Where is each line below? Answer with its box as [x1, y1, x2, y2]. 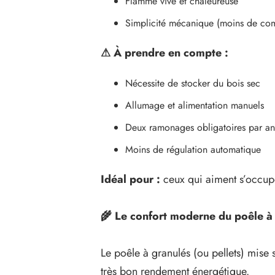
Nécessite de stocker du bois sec [125, 76, 260, 90]
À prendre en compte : [110, 44, 228, 61]
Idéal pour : [100, 171, 160, 187]
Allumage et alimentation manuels [125, 98, 264, 112]
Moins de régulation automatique [125, 142, 261, 157]
